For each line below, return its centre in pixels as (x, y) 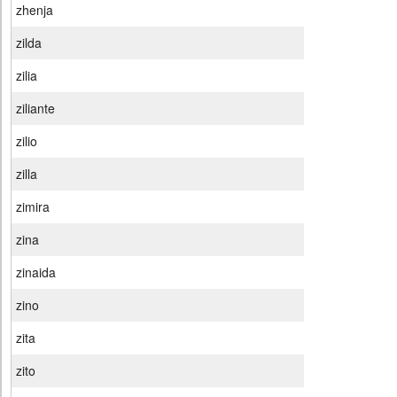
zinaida (36, 272)
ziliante (35, 109)
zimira (33, 207)
